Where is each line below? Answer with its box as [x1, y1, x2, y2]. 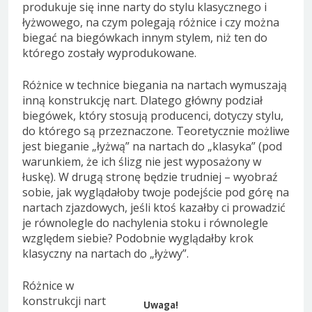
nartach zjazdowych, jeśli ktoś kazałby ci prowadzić [22, 199, 286, 215]
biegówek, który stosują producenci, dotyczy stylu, [22, 107, 283, 123]
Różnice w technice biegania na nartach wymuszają [22, 77, 287, 93]
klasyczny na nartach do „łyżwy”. [22, 245, 189, 261]
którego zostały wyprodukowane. [22, 45, 196, 61]
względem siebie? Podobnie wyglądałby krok [22, 230, 253, 246]
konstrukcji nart [22, 292, 106, 309]
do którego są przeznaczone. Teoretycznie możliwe [22, 123, 290, 139]
